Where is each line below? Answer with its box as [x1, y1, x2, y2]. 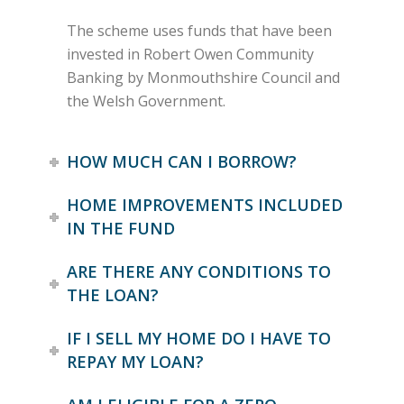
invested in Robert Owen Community [67, 44, 315, 65]
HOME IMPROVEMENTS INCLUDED [67, 194, 344, 216]
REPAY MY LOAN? [67, 351, 205, 373]
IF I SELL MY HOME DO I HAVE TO [67, 327, 332, 350]
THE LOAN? [67, 284, 160, 307]
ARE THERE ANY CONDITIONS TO [67, 261, 332, 283]
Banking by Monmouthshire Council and [67, 68, 341, 88]
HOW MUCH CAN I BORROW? [67, 151, 298, 173]
